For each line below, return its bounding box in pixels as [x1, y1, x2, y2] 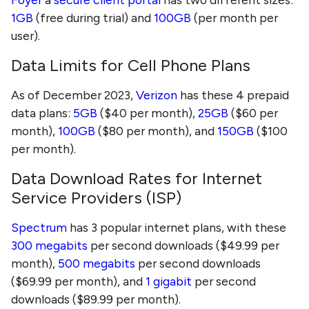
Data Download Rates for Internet [11, 168, 262, 189]
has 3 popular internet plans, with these [67, 220, 286, 235]
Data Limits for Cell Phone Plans [11, 55, 250, 76]
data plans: [11, 106, 73, 121]
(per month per [191, 10, 278, 26]
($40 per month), [97, 106, 198, 121]
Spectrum [11, 220, 67, 235]
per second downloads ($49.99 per [88, 238, 279, 253]
